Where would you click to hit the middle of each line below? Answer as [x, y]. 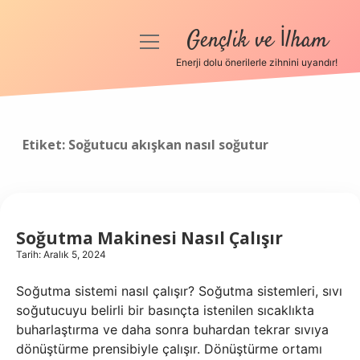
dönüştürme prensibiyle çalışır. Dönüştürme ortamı [169, 349]
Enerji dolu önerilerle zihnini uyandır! [257, 62]
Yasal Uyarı [72, 164]
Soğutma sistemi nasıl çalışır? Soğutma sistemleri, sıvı [179, 291]
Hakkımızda [72, 202]
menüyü [164, 41]
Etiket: [45, 145]
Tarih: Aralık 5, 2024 [61, 254]
